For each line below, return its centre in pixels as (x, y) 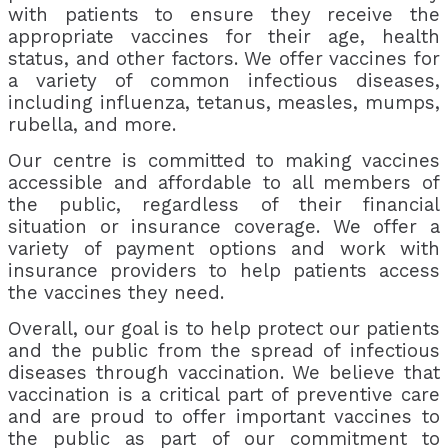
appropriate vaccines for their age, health (224, 37)
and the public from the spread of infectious (224, 351)
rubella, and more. (92, 125)
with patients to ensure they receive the (224, 15)
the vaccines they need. (116, 293)
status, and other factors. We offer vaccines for (224, 59)
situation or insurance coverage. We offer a (224, 227)
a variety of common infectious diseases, (224, 81)
